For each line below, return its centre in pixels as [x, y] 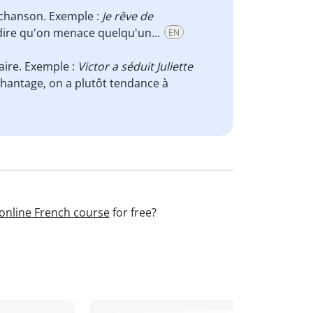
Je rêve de [128, 16]
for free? [133, 212]
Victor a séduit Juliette [135, 66]
